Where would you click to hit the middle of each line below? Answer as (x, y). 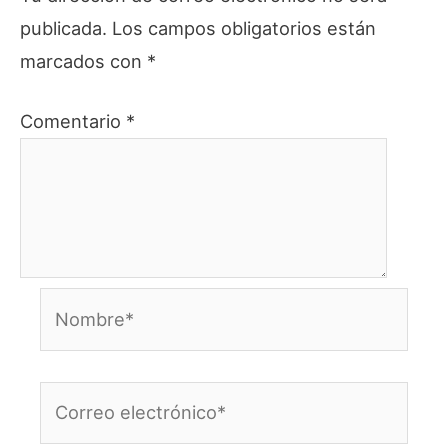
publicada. (63, 28)
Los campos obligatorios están (244, 28)
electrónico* (92, 429)
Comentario (73, 121)
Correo (69, 396)
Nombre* (78, 303)
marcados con (83, 61)
